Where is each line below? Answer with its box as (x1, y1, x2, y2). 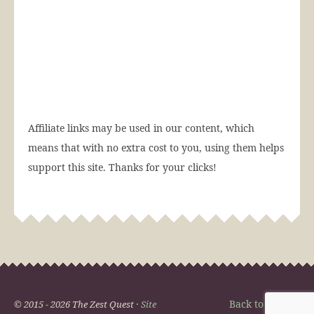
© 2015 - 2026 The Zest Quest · (14, 297, 141, 310)
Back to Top (229, 296, 287, 310)
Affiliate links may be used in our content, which (28, 121, 254, 135)
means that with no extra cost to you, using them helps (28, 140, 284, 154)
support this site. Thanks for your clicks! (28, 160, 217, 174)
